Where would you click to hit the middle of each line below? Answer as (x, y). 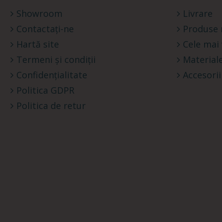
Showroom (39, 14)
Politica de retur (51, 106)
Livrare (198, 14)
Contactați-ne (45, 29)
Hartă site (38, 44)
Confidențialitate (52, 75)
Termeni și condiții (56, 60)
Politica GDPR (45, 90)
